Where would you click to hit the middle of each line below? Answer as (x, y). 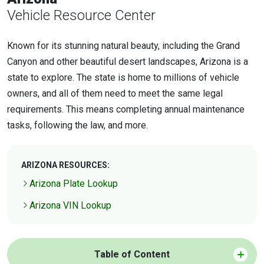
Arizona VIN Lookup (70, 205)
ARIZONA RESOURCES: (65, 165)
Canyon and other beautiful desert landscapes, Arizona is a (128, 62)
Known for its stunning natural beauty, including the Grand (123, 46)
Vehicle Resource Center (81, 15)
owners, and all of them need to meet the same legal (115, 93)
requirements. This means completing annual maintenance (126, 109)
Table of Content (132, 254)
